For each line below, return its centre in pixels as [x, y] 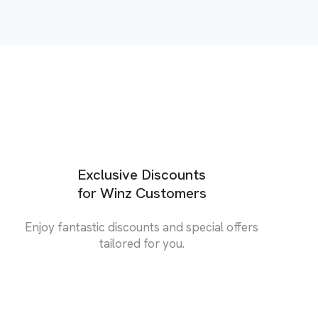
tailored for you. [142, 243]
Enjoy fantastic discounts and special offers [142, 227]
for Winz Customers [142, 193]
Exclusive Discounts [142, 174]
